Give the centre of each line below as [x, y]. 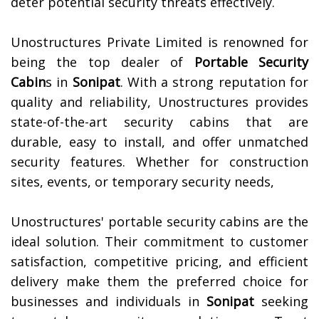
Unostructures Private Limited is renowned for [159, 42]
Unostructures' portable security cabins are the [159, 222]
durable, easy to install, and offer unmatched [159, 142]
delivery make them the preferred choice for [159, 282]
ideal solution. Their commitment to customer [159, 242]
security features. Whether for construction [159, 162]
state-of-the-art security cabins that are [159, 122]
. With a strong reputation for [214, 82]
